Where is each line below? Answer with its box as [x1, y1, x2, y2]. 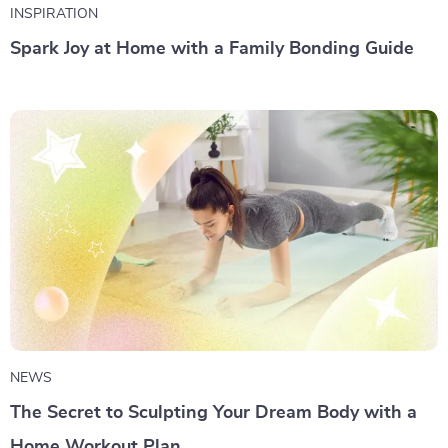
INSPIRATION [10, 6, 98, 21]
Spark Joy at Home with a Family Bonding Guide [10, 39, 414, 58]
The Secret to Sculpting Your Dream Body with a [10, 403, 417, 422]
